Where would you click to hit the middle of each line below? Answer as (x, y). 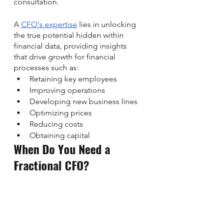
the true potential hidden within (70, 35)
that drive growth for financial (66, 56)
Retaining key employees (73, 79)
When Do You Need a (63, 149)
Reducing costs (56, 124)
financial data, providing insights (71, 46)
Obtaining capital (60, 135)
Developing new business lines (83, 101)
